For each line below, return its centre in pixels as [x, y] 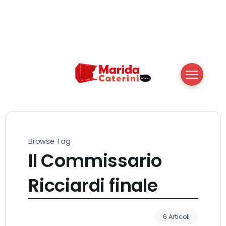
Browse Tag [49, 141]
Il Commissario [95, 160]
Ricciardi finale [93, 185]
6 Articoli [176, 216]
